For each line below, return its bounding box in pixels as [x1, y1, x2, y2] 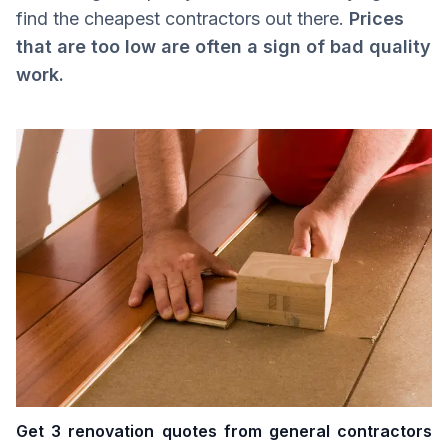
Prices [349, 8, 404, 30]
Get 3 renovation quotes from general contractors [16, 420, 432, 441]
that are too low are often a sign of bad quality [16, 36, 431, 58]
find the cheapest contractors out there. [16, 8, 349, 30]
